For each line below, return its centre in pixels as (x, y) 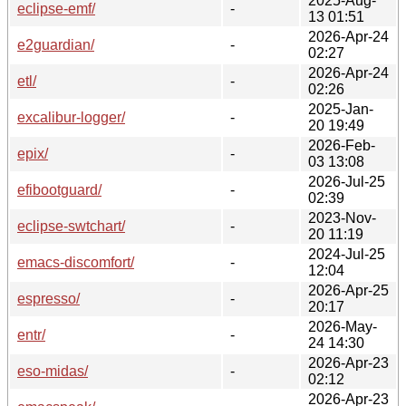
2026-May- (343, 326)
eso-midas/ (53, 371)
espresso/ (48, 298)
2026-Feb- (342, 145)
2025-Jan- (341, 109)
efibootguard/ (59, 189)
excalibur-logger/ (71, 117)
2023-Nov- (342, 217)
